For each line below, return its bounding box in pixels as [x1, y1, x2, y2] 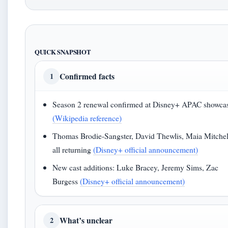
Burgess [52, 176, 80, 186]
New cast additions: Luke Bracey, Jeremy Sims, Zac [52, 162, 219, 173]
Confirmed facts [60, 70, 115, 82]
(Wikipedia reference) [52, 112, 122, 123]
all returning [52, 144, 94, 155]
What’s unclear [60, 214, 112, 226]
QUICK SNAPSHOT [35, 47, 91, 56]
